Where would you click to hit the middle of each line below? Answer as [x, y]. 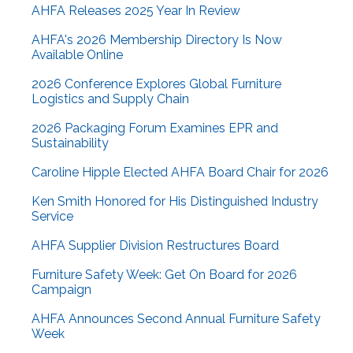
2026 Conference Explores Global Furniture [156, 84]
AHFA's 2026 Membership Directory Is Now [157, 40]
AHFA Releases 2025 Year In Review [136, 11]
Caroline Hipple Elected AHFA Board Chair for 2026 [180, 173]
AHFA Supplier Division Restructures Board [155, 246]
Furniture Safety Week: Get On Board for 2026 [164, 275]
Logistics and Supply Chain [110, 99]
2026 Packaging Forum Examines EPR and [155, 128]
